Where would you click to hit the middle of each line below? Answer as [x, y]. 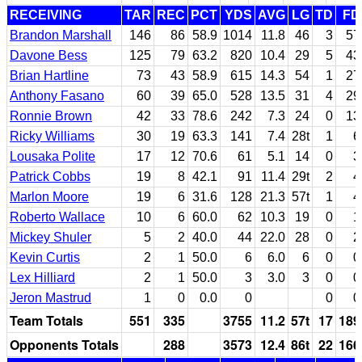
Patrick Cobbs [50, 176]
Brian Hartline [49, 75]
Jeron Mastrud [51, 297]
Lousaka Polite [53, 156]
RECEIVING [46, 15]
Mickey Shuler [51, 237]
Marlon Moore [49, 196]
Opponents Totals [64, 344]
